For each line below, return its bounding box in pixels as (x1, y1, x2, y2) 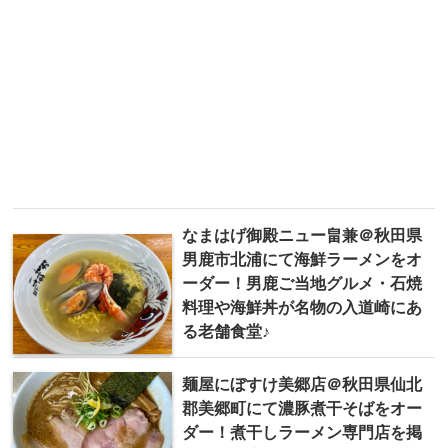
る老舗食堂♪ (182, 321, 270, 340)
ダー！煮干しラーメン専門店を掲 (182, 422, 422, 441)
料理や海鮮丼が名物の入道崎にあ (182, 297, 422, 316)
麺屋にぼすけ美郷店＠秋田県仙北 (182, 374, 422, 393)
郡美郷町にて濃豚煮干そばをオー (182, 398, 422, 417)
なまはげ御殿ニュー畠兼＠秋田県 (182, 225, 422, 244)
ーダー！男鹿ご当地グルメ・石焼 (182, 273, 422, 292)
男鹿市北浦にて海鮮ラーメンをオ (182, 249, 422, 268)
